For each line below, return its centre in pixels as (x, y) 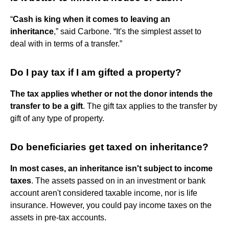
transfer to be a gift (47, 106)
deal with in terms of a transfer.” (66, 43)
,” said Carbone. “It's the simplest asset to (128, 31)
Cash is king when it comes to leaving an (91, 19)
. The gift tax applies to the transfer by (150, 106)
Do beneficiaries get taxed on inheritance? (109, 147)
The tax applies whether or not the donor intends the (111, 94)
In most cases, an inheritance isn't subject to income (111, 168)
